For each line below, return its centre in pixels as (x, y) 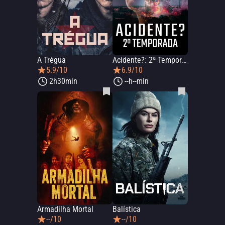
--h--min (137, 81)
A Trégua (51, 60)
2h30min (63, 81)
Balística (127, 209)
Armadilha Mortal (65, 209)
